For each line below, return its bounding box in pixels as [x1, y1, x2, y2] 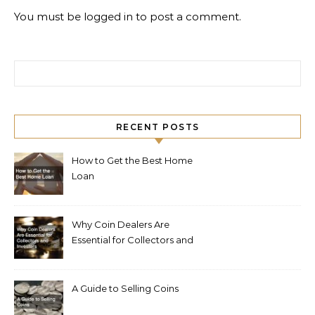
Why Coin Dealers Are [72, 219, 169, 230]
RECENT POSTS [115, 122, 200, 132]
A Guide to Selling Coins [72, 283, 179, 294]
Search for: [13, 61, 70, 75]
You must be [14, 10, 84, 23]
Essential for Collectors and [72, 234, 193, 245]
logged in [84, 10, 133, 23]
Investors [72, 250, 112, 261]
